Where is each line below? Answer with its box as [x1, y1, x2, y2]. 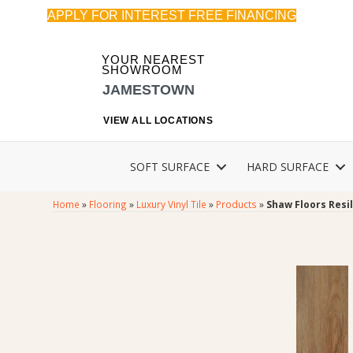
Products [216, 198, 258, 211]
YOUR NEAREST [102, 53, 206, 67]
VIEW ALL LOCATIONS [103, 115, 214, 127]
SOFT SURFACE [130, 159, 210, 175]
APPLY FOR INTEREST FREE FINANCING [47, 9, 296, 22]
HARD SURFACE [247, 159, 329, 175]
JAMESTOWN [102, 81, 195, 98]
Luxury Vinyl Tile [136, 198, 207, 211]
